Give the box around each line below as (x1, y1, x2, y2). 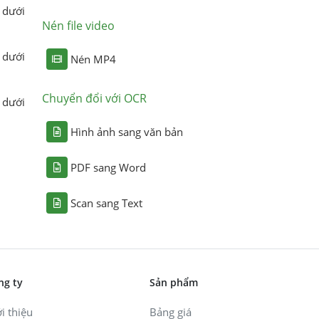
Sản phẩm (150, 275, 198, 289)
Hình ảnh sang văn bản (70, 124, 184, 139)
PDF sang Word (70, 159, 147, 174)
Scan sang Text (70, 195, 143, 210)
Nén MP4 (70, 51, 117, 66)
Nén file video (42, 17, 115, 33)
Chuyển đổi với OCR (42, 90, 147, 106)
